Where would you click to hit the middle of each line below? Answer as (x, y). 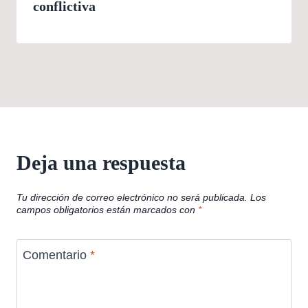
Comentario (56, 255)
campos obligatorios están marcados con (107, 210)
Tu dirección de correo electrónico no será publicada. (132, 197)
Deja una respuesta (101, 163)
